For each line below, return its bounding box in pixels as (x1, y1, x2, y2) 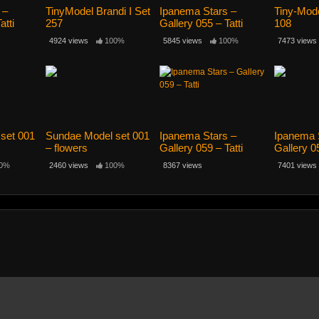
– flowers (45, 142, 88, 155)
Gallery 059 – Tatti (159, 142, 244, 155)
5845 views (163, 36, 203, 45)
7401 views (277, 161, 317, 170)
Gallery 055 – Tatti (159, 16, 244, 29)
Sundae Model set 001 (45, 130, 150, 142)
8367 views (163, 161, 203, 170)
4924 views (48, 36, 88, 45)
